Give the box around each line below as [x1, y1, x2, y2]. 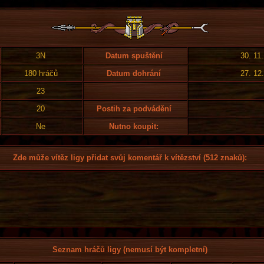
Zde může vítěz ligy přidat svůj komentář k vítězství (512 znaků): [13, 153, 247, 162]
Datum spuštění [105, 51, 163, 60]
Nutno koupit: [109, 122, 159, 131]
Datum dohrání [107, 69, 161, 78]
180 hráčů [24, 69, 58, 78]
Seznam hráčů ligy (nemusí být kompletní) [52, 245, 207, 254]
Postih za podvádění [96, 104, 171, 113]
